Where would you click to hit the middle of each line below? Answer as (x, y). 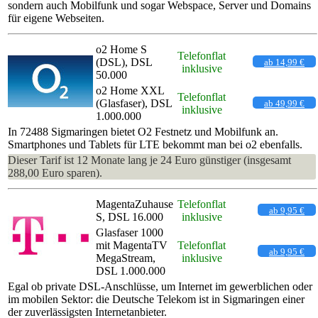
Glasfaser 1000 (130, 232)
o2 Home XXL (130, 90)
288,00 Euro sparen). (55, 172)
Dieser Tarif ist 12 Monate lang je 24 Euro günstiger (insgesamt (149, 160)
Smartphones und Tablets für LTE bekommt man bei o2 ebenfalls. (155, 144)
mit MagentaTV (132, 245)
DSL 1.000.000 (131, 270)
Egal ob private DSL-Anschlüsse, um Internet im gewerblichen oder (160, 286)
